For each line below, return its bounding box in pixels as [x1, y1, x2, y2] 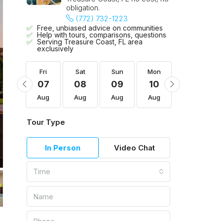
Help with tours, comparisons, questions [37, 31, 166, 39]
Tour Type [27, 117, 65, 127]
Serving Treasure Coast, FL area [37, 37, 143, 46]
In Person [44, 143, 80, 152]
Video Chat [113, 143, 155, 152]
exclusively [37, 44, 74, 53]
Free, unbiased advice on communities [37, 24, 163, 32]
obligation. [66, 3, 100, 12]
